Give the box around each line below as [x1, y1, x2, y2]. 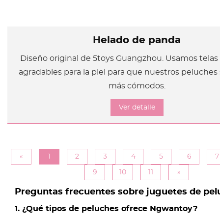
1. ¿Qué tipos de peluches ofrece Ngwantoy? [15, 204, 197, 213]
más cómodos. [108, 82, 165, 90]
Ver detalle [118, 104, 155, 111]
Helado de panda [93, 35, 181, 46]
